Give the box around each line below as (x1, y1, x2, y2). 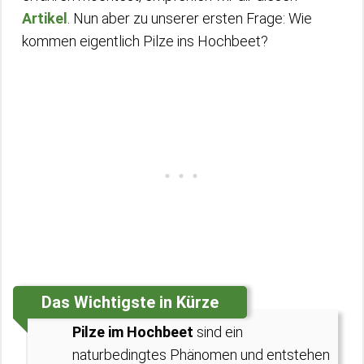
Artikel (22, 10, 67, 27)
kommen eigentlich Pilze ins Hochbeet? (22, 32, 268, 50)
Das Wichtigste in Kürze (41, 292, 219, 312)
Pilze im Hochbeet (72, 323, 193, 340)
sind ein (193, 323, 243, 340)
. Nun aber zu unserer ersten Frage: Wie (67, 10, 312, 27)
